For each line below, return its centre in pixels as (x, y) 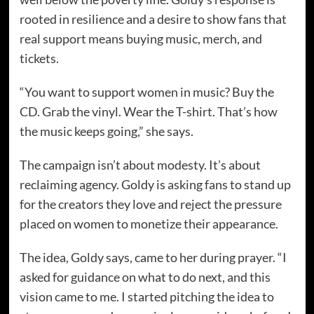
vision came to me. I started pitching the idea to (146, 297)
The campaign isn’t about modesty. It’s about (140, 165)
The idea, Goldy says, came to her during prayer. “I (153, 258)
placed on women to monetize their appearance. (149, 224)
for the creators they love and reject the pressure (150, 204)
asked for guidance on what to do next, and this (145, 277)
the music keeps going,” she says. (106, 131)
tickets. (39, 59)
